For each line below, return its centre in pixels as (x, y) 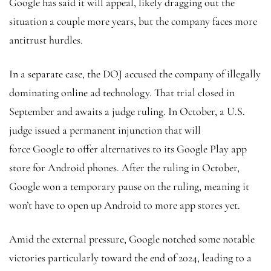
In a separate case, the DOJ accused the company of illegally (135, 73)
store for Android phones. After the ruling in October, (124, 167)
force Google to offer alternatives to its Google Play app (128, 149)
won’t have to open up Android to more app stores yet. (125, 205)
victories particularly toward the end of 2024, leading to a (130, 257)
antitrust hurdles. (47, 40)
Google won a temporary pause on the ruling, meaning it (129, 186)
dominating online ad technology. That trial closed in (122, 92)
